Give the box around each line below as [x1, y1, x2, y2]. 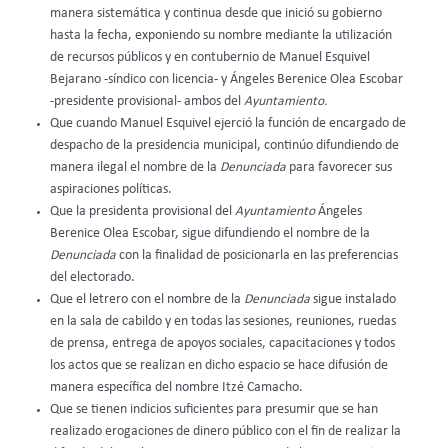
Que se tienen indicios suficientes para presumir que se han [50, 403, 378, 417]
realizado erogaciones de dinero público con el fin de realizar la [50, 425, 401, 439]
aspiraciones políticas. [50, 183, 172, 197]
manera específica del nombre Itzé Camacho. [50, 381, 303, 395]
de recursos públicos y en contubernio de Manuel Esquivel [50, 51, 370, 65]
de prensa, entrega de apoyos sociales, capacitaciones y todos [50, 337, 395, 351]
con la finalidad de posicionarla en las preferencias [119, 249, 398, 263]
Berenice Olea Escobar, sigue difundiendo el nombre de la [50, 227, 370, 241]
